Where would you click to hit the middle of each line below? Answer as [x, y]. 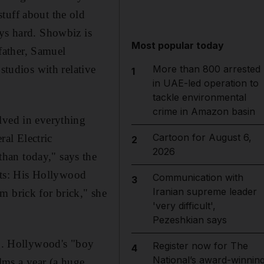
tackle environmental [199, 97]
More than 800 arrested [206, 69]
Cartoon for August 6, [202, 137]
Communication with [198, 177]
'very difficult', [184, 206]
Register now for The [200, 246]
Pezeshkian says [189, 220]
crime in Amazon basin [204, 111]
